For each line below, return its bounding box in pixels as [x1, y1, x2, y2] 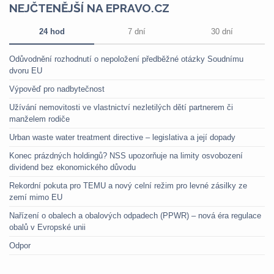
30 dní [210, 27, 233, 36]
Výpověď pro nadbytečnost [9, 84, 105, 94]
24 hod [39, 27, 65, 36]
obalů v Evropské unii [9, 223, 86, 232]
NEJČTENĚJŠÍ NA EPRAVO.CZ [9, 1, 169, 15]
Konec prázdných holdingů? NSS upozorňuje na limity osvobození [9, 151, 243, 160]
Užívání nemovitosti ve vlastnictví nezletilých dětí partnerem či [9, 103, 233, 112]
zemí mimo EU [9, 193, 62, 202]
